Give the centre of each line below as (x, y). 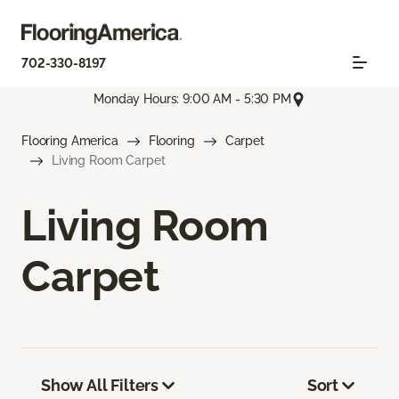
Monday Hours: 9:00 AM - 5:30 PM (192, 99)
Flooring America (70, 140)
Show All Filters (100, 385)
